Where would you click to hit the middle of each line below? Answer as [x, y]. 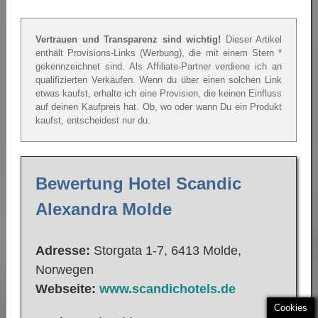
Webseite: [67, 289]
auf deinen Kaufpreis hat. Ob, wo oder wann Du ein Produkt [159, 107]
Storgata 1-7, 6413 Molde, [166, 250]
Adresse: [63, 250]
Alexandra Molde [104, 209]
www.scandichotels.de [168, 289]
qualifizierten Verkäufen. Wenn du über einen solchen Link [159, 80]
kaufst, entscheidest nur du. [93, 121]
